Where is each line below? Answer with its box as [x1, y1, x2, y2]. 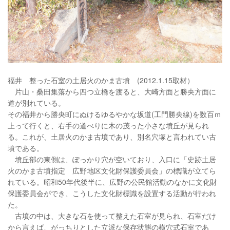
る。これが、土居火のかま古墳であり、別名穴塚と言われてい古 [8, 131, 216, 142]
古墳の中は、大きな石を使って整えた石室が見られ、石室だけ [8, 210, 216, 221]
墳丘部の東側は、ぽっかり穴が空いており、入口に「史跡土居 [8, 154, 216, 164]
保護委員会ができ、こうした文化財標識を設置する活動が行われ [8, 187, 216, 198]
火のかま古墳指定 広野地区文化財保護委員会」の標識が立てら [8, 165, 216, 176]
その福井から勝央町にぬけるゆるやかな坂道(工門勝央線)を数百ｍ [8, 108, 221, 119]
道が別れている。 [8, 97, 65, 108]
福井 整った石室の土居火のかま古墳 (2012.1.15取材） [8, 74, 194, 85]
